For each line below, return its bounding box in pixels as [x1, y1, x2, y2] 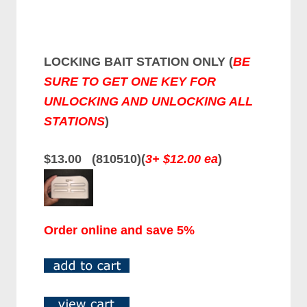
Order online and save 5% [44, 223, 195, 237]
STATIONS [44, 114, 106, 128]
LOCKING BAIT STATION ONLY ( [44, 54, 234, 69]
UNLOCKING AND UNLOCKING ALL [44, 94, 254, 108]
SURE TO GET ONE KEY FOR [44, 74, 217, 88]
